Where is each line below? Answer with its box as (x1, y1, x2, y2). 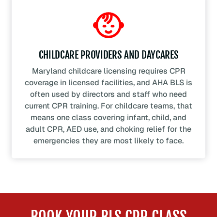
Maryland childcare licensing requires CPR (31, 66, 186, 77)
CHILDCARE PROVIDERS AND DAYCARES (38, 48, 179, 62)
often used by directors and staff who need (30, 89, 187, 100)
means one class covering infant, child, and (31, 112, 186, 123)
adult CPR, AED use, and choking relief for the (26, 124, 191, 135)
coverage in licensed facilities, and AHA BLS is (25, 77, 192, 88)
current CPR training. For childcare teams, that (25, 101, 192, 111)
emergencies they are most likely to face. (33, 136, 184, 146)
